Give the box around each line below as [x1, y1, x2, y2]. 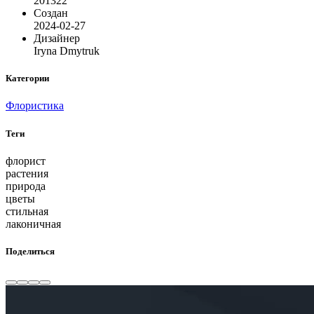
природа [6, 179, 46, 192]
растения [6, 167, 48, 179]
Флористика [6, 100, 64, 112]
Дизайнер [34, 32, 80, 45]
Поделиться [6, 245, 55, 257]
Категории [6, 73, 49, 84]
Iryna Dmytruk [34, 45, 100, 57]
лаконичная [6, 217, 61, 230]
